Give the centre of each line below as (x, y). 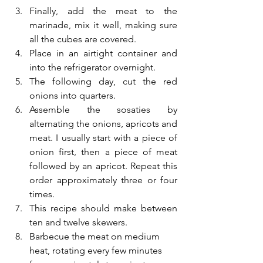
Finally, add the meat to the (103, 11)
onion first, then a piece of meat (103, 152)
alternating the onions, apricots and (103, 124)
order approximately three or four (103, 180)
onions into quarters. (74, 96)
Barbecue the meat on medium (96, 237)
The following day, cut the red (103, 82)
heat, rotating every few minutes (97, 251)
